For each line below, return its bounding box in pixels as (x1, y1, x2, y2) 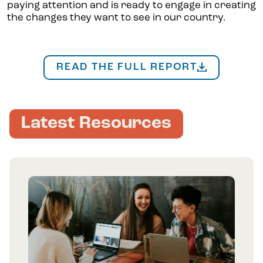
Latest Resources (21, 114, 171, 133)
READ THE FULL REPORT (56, 62, 197, 73)
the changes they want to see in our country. (7, 13, 225, 23)
